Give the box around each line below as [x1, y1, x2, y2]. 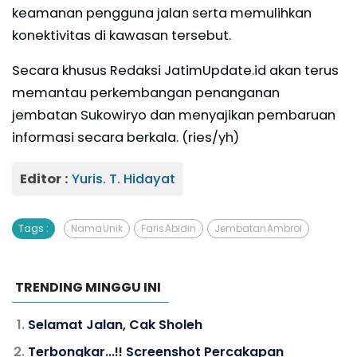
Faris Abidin [141, 221, 196, 235]
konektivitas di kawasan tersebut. [12, 25, 231, 45]
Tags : [18, 221, 49, 235]
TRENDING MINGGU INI [15, 277, 161, 296]
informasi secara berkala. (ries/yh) [12, 127, 239, 147]
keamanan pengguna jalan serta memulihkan [12, 3, 312, 22]
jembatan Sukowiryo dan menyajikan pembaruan [12, 105, 335, 124]
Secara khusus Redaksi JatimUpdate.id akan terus [12, 61, 339, 80]
